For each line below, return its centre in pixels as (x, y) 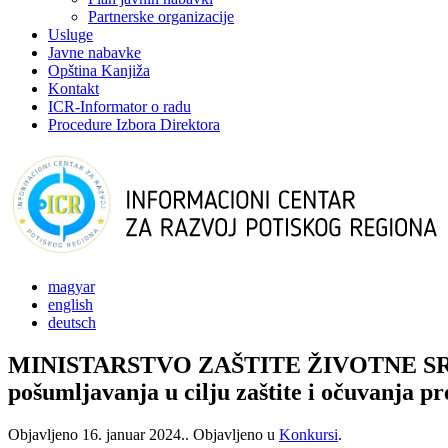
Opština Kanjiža (99, 70)
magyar (71, 286)
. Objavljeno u (232, 434)
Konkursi (308, 434)
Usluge (70, 34)
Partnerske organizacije (161, 16)
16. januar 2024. (133, 434)
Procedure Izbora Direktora (134, 124)
